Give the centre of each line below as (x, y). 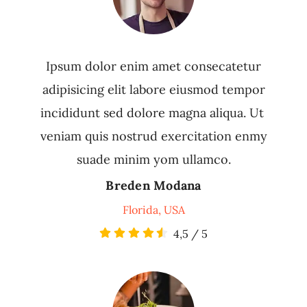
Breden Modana (153, 186)
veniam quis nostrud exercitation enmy (153, 136)
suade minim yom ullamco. (153, 160)
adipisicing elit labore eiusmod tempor (153, 90)
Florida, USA (153, 210)
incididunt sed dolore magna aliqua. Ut (153, 113)
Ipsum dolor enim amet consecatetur (153, 66)
